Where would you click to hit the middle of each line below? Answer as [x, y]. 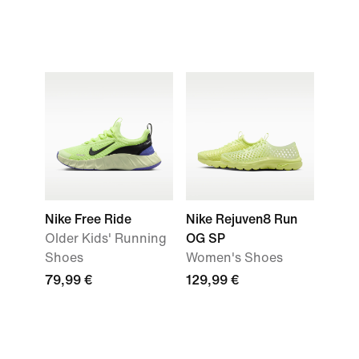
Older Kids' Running [106, 238]
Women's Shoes [234, 258]
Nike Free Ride [88, 219]
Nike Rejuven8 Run [242, 219]
